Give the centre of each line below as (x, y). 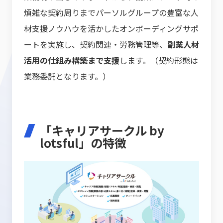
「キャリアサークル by (102, 130)
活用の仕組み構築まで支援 (72, 60)
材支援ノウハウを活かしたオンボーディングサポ (111, 29)
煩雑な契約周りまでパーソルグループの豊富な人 (111, 13)
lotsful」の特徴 (83, 143)
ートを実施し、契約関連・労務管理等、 (96, 45)
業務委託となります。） (67, 76)
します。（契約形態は (159, 60)
